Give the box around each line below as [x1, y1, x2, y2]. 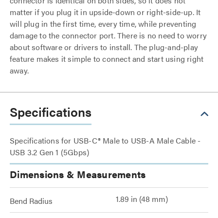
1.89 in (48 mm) [116, 193, 168, 204]
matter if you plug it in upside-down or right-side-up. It [10, 6, 201, 18]
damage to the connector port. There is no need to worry [10, 29, 207, 41]
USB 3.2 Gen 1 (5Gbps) [10, 146, 90, 158]
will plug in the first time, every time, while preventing [10, 18, 197, 29]
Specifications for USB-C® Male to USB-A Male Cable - [10, 134, 201, 146]
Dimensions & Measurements [10, 166, 146, 181]
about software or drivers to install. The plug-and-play [10, 41, 199, 53]
